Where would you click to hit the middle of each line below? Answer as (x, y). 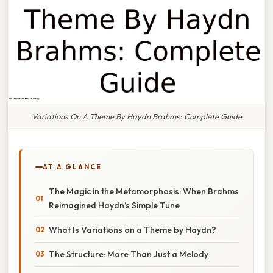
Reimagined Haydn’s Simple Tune (114, 205)
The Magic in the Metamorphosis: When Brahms (144, 191)
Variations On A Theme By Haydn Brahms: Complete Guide (136, 116)
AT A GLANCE (72, 167)
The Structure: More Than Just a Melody (129, 254)
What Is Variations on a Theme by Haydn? (133, 229)
